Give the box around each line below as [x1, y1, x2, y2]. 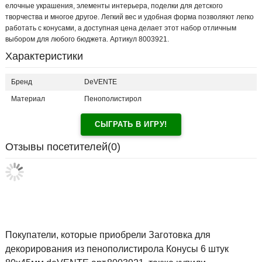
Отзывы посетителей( [5, 141, 111, 153]
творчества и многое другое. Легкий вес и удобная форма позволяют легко [5, 13, 254, 22]
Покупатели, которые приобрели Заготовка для [5, 230, 211, 240]
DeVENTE [84, 78, 117, 87]
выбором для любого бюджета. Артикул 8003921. [5, 35, 169, 44]
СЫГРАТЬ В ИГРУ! [95, 120, 167, 129]
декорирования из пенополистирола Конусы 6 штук [5, 244, 229, 254]
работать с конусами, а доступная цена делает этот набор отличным [5, 24, 236, 33]
